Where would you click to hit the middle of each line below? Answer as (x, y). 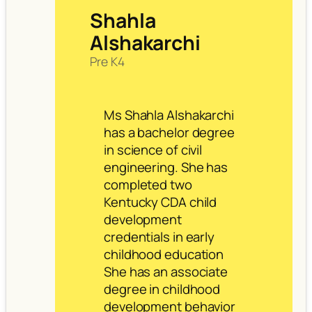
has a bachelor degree (169, 132)
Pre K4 (107, 62)
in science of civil (153, 149)
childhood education (164, 254)
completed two (148, 184)
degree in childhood (162, 289)
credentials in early (159, 236)
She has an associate (166, 271)
